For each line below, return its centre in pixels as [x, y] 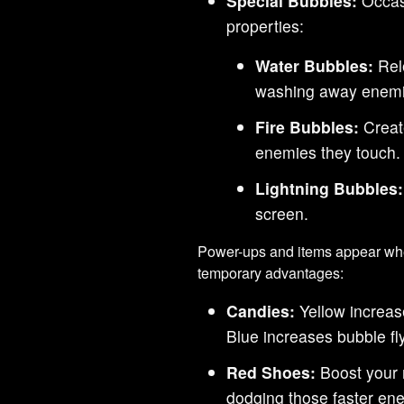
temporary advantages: [271, 272]
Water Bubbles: [315, 65]
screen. [282, 213]
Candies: [261, 310]
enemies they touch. [328, 151]
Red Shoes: [271, 372]
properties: [266, 25]
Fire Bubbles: [308, 126]
